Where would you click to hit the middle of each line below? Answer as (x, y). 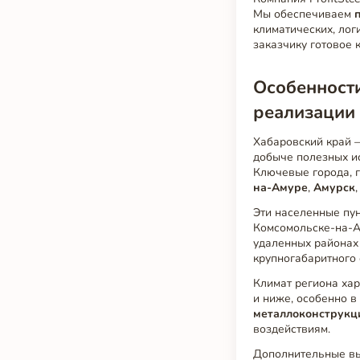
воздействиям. (292, 329)
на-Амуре (281, 188)
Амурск (335, 188)
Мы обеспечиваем (304, 14)
